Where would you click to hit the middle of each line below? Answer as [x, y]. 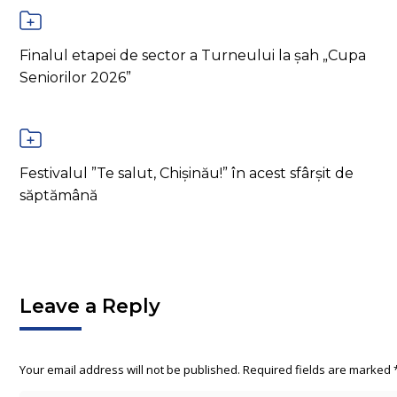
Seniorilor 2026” [75, 78]
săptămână [58, 196]
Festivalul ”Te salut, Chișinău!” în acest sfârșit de [187, 174]
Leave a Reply [90, 307]
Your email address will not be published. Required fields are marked [206, 370]
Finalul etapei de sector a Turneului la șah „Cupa [193, 56]
